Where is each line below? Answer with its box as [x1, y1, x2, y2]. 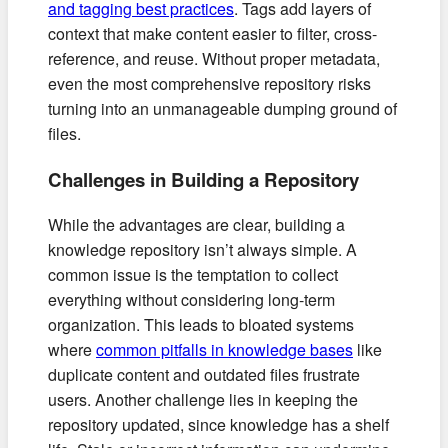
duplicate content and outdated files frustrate [48, 363, 360, 387]
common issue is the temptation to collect [48, 263, 338, 287]
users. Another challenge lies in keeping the [48, 388, 358, 412]
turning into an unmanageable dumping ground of [48, 96, 397, 120]
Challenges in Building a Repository [48, 165, 359, 193]
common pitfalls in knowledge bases [96, 338, 353, 362]
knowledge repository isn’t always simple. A [48, 238, 357, 262]
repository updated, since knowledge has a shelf [48, 413, 389, 437]
